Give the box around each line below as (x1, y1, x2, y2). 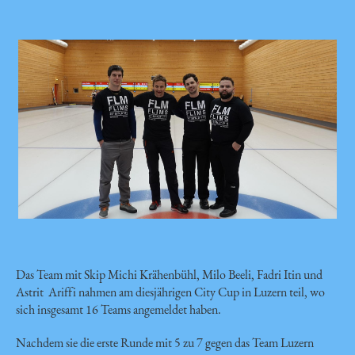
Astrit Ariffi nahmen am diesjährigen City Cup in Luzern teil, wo (16, 284, 325, 300)
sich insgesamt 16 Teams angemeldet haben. (16, 301, 223, 318)
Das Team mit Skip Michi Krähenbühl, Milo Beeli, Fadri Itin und (16, 266, 323, 283)
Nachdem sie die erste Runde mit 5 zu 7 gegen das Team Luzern (16, 334, 314, 351)
